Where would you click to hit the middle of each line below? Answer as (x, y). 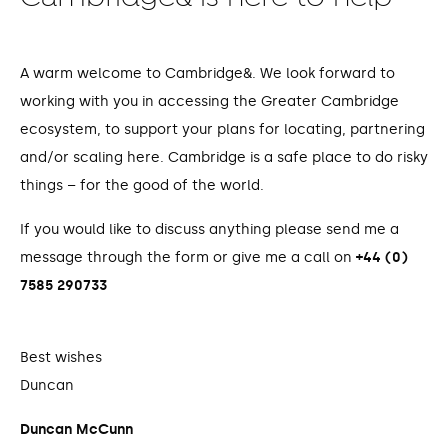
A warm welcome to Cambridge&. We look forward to (207, 73)
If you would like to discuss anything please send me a (209, 229)
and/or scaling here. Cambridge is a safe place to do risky (224, 157)
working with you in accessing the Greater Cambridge (209, 101)
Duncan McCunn (76, 429)
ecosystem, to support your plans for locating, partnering (222, 129)
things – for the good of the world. (142, 185)
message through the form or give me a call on (188, 257)
